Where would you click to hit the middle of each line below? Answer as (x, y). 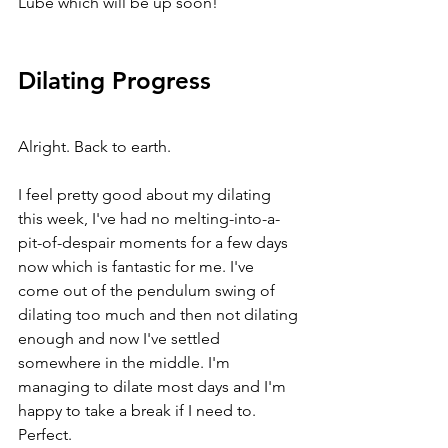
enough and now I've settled (121, 338)
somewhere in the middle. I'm (126, 362)
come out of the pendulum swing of (148, 290)
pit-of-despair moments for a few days (155, 242)
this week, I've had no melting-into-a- (149, 218)
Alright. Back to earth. (96, 146)
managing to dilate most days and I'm (154, 386)
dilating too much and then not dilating (160, 314)
